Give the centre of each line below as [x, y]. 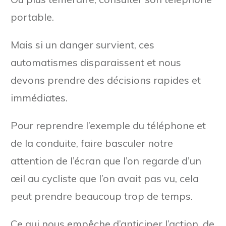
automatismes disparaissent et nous [96, 62]
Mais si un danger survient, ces [82, 44]
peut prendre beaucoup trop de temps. [102, 196]
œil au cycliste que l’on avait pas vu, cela [105, 178]
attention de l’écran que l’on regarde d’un [106, 160]
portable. [32, 17]
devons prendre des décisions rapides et [106, 80]
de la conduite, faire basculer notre [92, 143]
